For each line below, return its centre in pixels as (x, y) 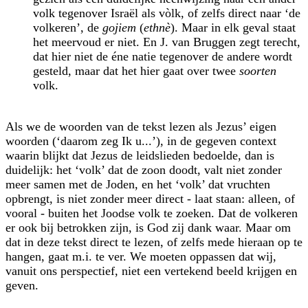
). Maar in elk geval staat (233, 27)
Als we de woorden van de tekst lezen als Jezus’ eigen (141, 126)
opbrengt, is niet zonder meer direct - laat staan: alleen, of (150, 198)
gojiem (119, 27)
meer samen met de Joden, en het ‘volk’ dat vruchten (138, 184)
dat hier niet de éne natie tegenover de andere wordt (163, 56)
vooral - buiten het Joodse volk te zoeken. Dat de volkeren (152, 213)
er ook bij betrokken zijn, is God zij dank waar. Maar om (148, 227)
